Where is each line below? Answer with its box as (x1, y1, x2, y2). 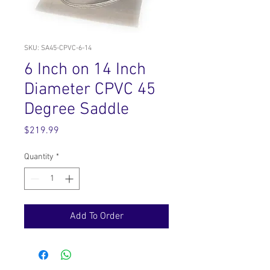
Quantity (24, 152, 54, 162)
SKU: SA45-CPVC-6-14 (24, 44, 92, 52)
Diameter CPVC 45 (24, 80, 155, 100)
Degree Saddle (24, 99, 129, 120)
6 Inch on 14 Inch (24, 60, 146, 80)
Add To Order (69, 210, 124, 222)
